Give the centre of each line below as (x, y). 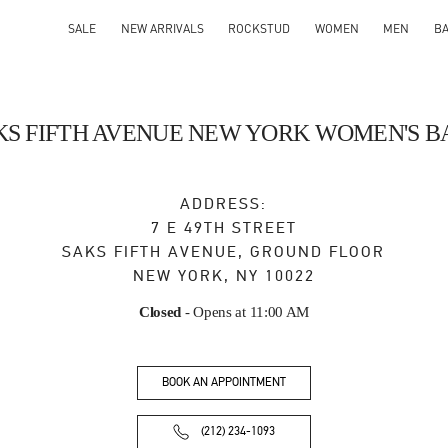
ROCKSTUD (259, 28)
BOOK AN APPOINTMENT (224, 382)
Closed (160, 312)
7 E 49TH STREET (223, 228)
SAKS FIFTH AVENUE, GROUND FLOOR (224, 252)
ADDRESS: (224, 204)
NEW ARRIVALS (162, 28)
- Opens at (213, 312)
